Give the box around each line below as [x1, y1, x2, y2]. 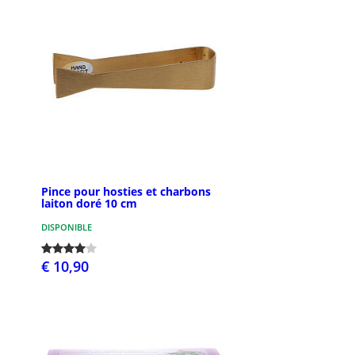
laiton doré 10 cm [41, 195, 137, 211]
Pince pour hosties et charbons [41, 183, 211, 199]
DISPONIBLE [41, 220, 92, 233]
